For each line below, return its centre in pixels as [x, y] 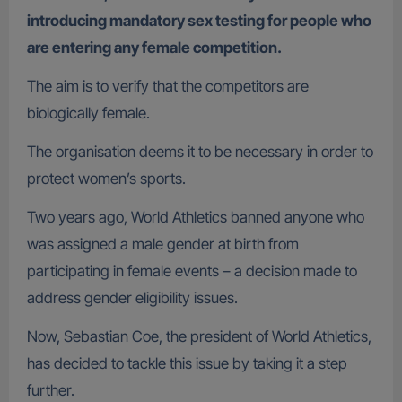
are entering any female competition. [154, 48]
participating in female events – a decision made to [192, 271]
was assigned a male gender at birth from [162, 245]
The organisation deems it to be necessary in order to [200, 152]
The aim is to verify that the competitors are [167, 87]
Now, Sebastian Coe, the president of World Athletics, [199, 337]
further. [50, 391]
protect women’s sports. [106, 179]
